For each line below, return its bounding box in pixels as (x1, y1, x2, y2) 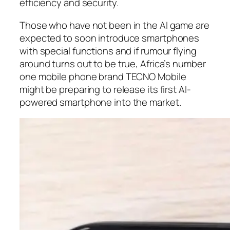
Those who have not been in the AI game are (20, 18, 209, 32)
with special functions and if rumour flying (20, 44, 197, 57)
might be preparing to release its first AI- (20, 82, 191, 96)
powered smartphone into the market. (20, 95, 181, 109)
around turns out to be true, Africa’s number (20, 56, 206, 70)
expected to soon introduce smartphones (20, 31, 200, 45)
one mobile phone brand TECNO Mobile (20, 69, 186, 83)
